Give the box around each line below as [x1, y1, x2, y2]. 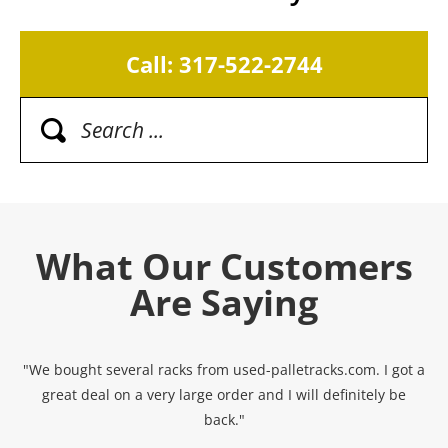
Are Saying [130, 277, 318, 327]
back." [203, 409, 245, 429]
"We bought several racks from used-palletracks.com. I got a [23, 359, 425, 379]
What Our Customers [35, 241, 413, 291]
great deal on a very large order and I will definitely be [42, 384, 406, 404]
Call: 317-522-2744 [125, 48, 323, 79]
